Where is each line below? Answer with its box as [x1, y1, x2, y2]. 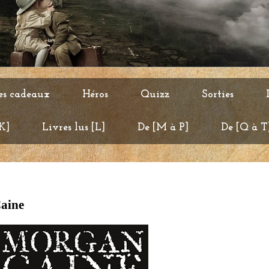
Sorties [202, 89, 234, 100]
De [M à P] [138, 122, 189, 133]
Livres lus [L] [42, 122, 105, 133]
